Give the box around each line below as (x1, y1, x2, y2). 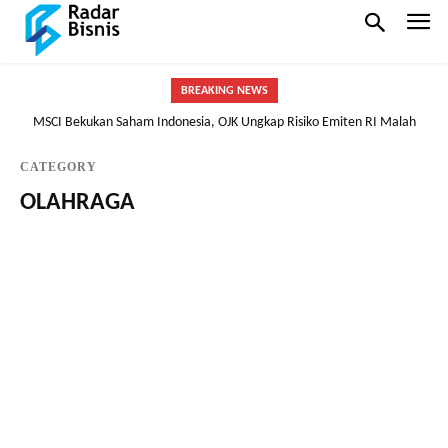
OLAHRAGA (20, 190, 135, 215)
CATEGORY (20, 159, 97, 174)
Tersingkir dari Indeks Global (145, 132, 303, 148)
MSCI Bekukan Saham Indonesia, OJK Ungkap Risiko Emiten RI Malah (32, 114, 416, 130)
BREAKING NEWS (180, 84, 268, 97)
